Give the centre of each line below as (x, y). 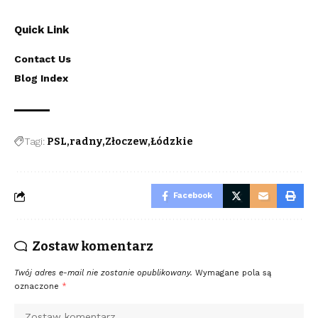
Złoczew (126, 142)
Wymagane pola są (233, 273)
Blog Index (41, 78)
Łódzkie (172, 142)
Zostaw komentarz (93, 246)
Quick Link (42, 30)
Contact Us (43, 59)
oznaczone (38, 286)
